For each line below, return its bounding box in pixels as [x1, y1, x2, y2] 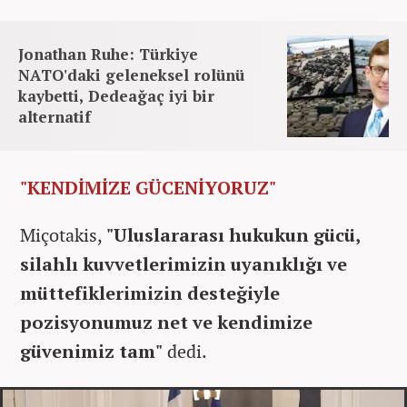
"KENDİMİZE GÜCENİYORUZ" [20, 174, 276, 200]
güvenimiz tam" [20, 338, 163, 363]
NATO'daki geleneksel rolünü [18, 64, 244, 85]
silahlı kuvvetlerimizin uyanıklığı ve [20, 251, 347, 276]
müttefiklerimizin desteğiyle [20, 280, 280, 305]
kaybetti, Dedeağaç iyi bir [18, 84, 214, 106]
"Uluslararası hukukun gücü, [106, 222, 361, 247]
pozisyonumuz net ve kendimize [20, 309, 313, 334]
